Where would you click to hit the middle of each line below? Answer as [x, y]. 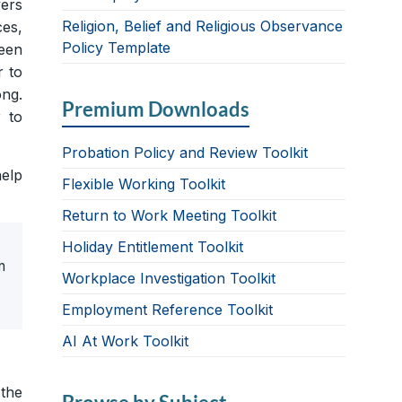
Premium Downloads [156, 109]
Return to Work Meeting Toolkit [170, 216]
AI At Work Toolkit [126, 341]
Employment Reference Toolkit [168, 310]
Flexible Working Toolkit [144, 184]
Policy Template [117, 48]
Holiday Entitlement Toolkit [153, 247]
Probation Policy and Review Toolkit [185, 153]
